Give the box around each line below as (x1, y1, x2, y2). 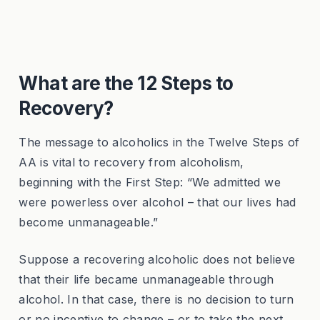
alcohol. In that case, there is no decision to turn (19, 292, 294, 307)
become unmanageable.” (19, 215, 159, 230)
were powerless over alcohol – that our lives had (19, 195, 296, 210)
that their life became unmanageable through (19, 272, 274, 287)
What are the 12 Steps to (19, 72, 234, 95)
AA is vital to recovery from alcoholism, (19, 155, 244, 170)
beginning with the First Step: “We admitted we (19, 175, 281, 190)
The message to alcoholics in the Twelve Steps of (19, 135, 300, 150)
